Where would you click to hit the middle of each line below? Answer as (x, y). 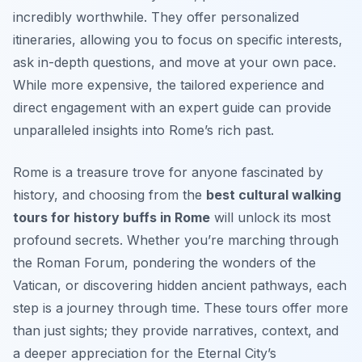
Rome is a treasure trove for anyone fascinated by (168, 172)
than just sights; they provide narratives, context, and (176, 330)
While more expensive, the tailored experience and (168, 84)
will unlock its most (270, 217)
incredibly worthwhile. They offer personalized (156, 17)
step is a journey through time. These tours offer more (181, 307)
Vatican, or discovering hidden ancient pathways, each (180, 285)
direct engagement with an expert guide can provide (172, 107)
